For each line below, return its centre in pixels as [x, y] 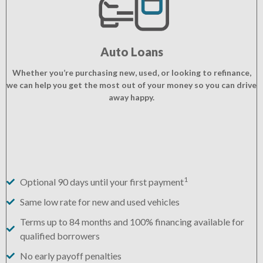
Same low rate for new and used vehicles [100, 202]
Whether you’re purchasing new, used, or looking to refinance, [131, 73]
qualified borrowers [60, 236]
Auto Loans [131, 52]
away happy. [131, 97]
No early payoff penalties [70, 256]
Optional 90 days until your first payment [102, 182]
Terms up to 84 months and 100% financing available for [132, 222]
